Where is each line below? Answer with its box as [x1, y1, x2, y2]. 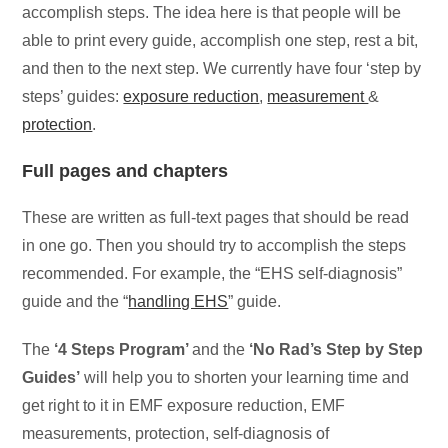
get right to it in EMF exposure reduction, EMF [22, 396, 346, 414]
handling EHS [128, 292, 229, 310]
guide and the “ [22, 292, 129, 310]
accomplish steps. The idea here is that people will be [22, 3, 402, 21]
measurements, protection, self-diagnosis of [22, 424, 330, 442]
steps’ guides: [22, 87, 124, 105]
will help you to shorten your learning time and [80, 368, 410, 386]
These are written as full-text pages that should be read [22, 208, 410, 226]
